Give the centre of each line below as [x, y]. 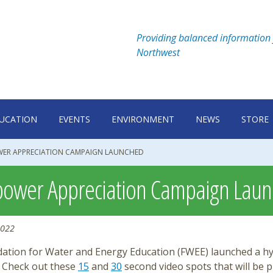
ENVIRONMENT [143, 119]
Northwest [158, 52]
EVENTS [74, 119]
